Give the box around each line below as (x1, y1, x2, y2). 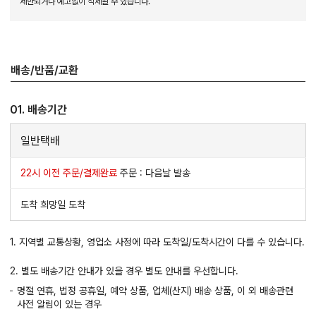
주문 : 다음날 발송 (117, 166, 190, 178)
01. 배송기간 (10, 102, 67, 116)
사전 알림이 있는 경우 (17, 298, 102, 310)
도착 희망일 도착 (20, 198, 85, 210)
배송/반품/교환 (11, 63, 78, 77)
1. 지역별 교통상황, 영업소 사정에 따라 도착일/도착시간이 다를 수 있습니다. (10, 236, 305, 248)
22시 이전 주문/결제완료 (20, 166, 117, 178)
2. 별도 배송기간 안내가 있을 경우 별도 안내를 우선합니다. (10, 265, 238, 276)
